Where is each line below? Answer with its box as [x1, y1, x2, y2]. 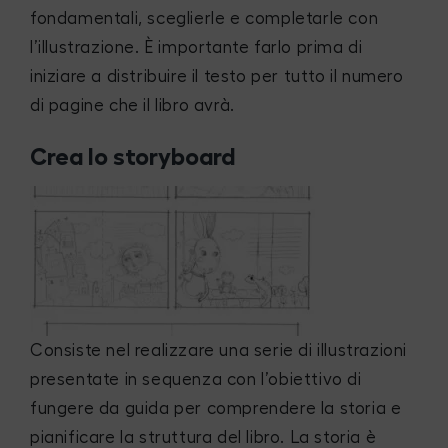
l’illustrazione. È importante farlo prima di [30, 39, 363, 57]
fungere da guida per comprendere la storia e [30, 399, 402, 417]
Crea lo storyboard [30, 145, 235, 170]
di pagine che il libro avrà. [30, 97, 235, 115]
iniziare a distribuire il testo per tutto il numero [30, 68, 404, 86]
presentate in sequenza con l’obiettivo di [30, 370, 362, 388]
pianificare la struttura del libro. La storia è [30, 428, 377, 446]
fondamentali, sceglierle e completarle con [30, 10, 379, 28]
